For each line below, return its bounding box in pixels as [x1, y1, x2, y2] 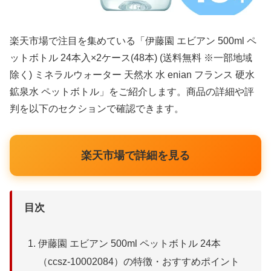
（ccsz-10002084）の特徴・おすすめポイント [38, 256, 240, 267]
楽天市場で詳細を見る [81, 149, 190, 162]
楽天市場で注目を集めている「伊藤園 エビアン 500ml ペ [10, 36, 256, 47]
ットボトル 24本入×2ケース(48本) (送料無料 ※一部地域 [10, 53, 252, 64]
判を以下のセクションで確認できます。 [10, 103, 184, 114]
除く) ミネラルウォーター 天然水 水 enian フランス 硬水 [10, 70, 255, 80]
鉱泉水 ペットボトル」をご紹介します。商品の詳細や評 [10, 87, 254, 97]
